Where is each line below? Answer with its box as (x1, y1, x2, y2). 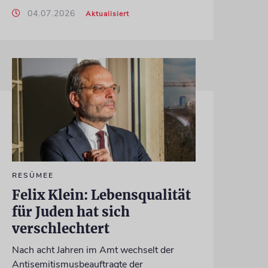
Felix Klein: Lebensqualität (11, 186, 191, 203)
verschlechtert (11, 220, 109, 237)
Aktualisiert (85, 8, 129, 19)
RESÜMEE (11, 170, 54, 180)
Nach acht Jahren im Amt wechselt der (11, 243, 174, 257)
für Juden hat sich (11, 203, 130, 220)
